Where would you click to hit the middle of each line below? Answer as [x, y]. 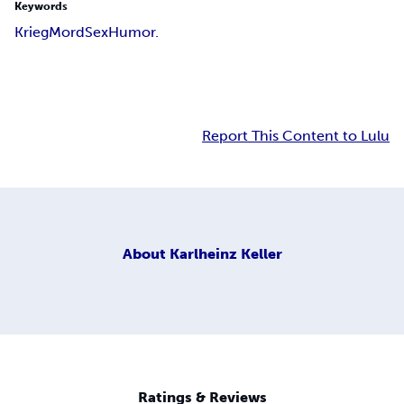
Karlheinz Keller [225, 253]
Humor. [133, 32]
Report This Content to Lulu [296, 136]
